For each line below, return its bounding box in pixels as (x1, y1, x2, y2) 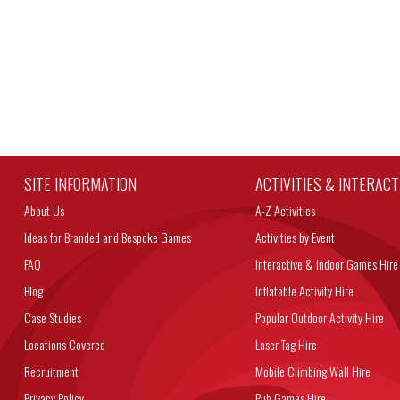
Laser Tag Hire (255, 335, 318, 354)
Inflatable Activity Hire (255, 281, 354, 300)
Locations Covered (23, 335, 105, 354)
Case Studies (23, 308, 81, 327)
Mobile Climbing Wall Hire (255, 362, 371, 380)
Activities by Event (255, 228, 336, 246)
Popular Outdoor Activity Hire (255, 308, 385, 327)
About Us (23, 201, 64, 220)
